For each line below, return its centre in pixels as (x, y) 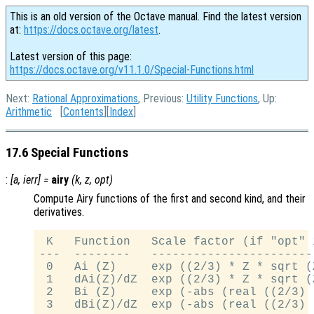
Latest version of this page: (71, 56)
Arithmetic (29, 112)
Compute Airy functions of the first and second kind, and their (170, 199)
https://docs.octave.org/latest (91, 30)
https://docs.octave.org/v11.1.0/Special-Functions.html (132, 70)
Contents (83, 112)
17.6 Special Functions (67, 152)
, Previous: (162, 98)
